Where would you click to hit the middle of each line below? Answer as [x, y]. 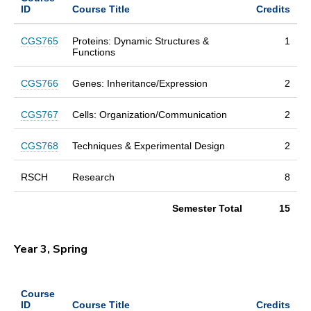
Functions [94, 52]
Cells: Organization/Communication [150, 114]
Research [93, 177]
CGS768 [40, 145]
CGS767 [40, 114]
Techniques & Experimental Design [149, 145]
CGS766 [40, 83]
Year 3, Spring [52, 249]
